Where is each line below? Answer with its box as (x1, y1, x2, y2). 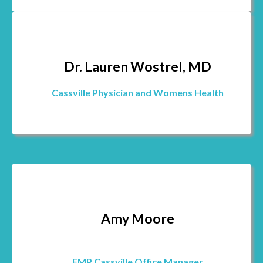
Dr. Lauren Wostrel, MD (63, 58, 211, 75)
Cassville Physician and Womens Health (51, 87, 224, 98)
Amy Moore (100, 210, 174, 227)
